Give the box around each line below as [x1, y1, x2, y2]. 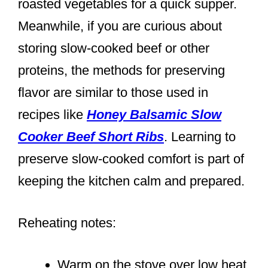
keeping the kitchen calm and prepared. [18, 173, 245, 189]
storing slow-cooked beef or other [18, 41, 209, 56]
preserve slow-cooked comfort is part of [18, 151, 244, 167]
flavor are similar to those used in [18, 85, 208, 100]
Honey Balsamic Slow [87, 107, 221, 123]
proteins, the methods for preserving [18, 63, 225, 78]
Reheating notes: [18, 215, 116, 231]
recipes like [18, 107, 87, 123]
